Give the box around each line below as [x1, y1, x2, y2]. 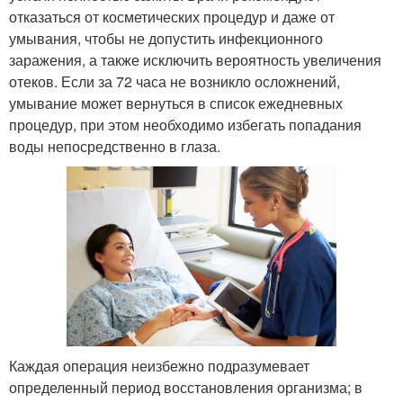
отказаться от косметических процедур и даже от [9, 5, 335, 27]
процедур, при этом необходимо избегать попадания [9, 113, 362, 135]
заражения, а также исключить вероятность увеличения [9, 49, 381, 70]
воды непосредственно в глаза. [9, 135, 220, 157]
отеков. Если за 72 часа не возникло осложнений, [9, 70, 340, 92]
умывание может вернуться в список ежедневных [9, 92, 343, 113]
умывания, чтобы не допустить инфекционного [9, 27, 323, 49]
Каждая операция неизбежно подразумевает [9, 355, 309, 377]
